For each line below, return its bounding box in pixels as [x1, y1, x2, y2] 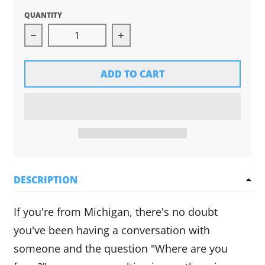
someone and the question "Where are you [13, 241, 228, 256]
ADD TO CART [100, 67, 164, 80]
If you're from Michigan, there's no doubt [13, 204, 218, 219]
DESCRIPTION [13, 173, 77, 186]
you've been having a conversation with [13, 222, 210, 237]
